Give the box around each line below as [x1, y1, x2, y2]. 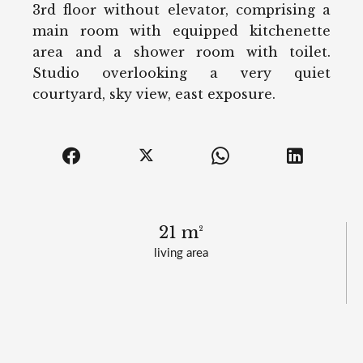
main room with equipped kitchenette [32, 22, 331, 39]
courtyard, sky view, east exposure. [32, 85, 275, 102]
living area [154, 246, 208, 259]
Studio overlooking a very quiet [32, 64, 331, 81]
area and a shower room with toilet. [32, 43, 331, 60]
